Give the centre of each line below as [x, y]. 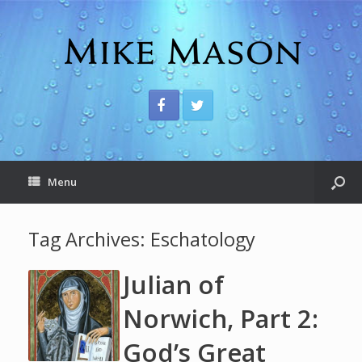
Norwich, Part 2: [221, 318]
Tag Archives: [89, 239]
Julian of [174, 284]
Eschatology [203, 239]
